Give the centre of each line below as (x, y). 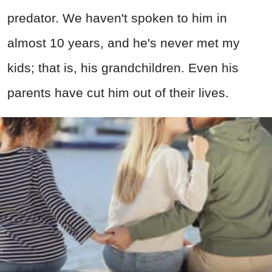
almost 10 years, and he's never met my (124, 43)
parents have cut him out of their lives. (118, 93)
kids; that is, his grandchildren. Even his (123, 68)
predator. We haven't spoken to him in (117, 18)
